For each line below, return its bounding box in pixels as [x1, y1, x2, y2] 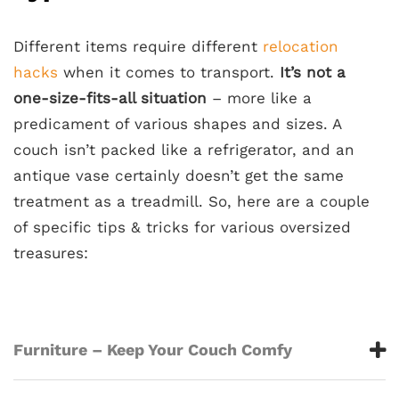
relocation [263, 37, 338, 55]
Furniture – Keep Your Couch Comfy [13, 340, 292, 359]
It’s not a [280, 63, 346, 81]
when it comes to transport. [58, 63, 280, 81]
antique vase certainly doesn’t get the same [13, 167, 344, 184]
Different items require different [13, 37, 263, 55]
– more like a [207, 89, 312, 107]
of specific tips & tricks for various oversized [13, 218, 351, 236]
